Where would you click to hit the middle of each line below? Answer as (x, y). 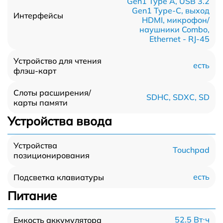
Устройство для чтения (57, 60)
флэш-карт (35, 70)
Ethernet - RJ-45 (179, 39)
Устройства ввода (60, 121)
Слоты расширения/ (52, 92)
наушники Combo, (174, 29)
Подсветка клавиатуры (59, 177)
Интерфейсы (38, 15)
